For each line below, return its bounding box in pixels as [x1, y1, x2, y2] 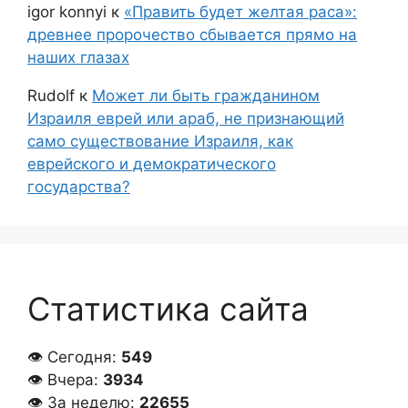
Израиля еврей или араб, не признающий [27, 109, 344, 128]
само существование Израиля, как [27, 132, 293, 151]
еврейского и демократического [27, 155, 276, 174]
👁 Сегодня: [27, 348, 121, 367]
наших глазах [27, 48, 129, 67]
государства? [27, 178, 130, 197]
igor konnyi [27, 3, 107, 22]
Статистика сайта [27, 290, 309, 329]
